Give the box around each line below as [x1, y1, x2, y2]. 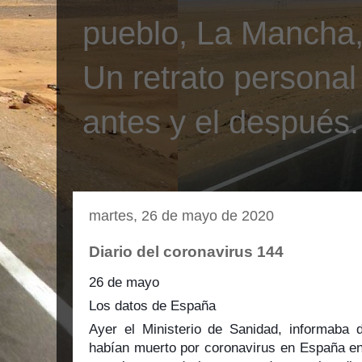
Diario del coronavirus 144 [89, 242, 284, 260]
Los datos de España [89, 298, 216, 314]
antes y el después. [82, 104, 359, 140]
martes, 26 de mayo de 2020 [89, 208, 274, 224]
